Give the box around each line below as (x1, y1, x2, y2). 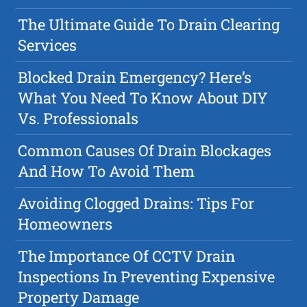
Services (18, 35, 77, 56)
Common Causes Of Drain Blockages (18, 140, 272, 161)
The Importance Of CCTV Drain (18, 246, 236, 267)
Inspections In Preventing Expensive (18, 267, 275, 287)
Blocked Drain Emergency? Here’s (18, 67, 252, 88)
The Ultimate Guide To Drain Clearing (18, 14, 280, 35)
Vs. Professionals (18, 108, 139, 129)
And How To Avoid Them (18, 161, 195, 182)
